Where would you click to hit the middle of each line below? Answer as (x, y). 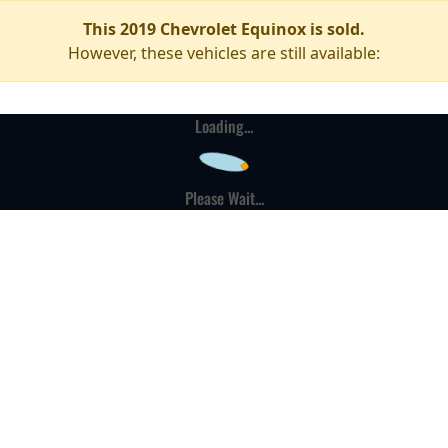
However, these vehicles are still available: (224, 53)
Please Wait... (224, 198)
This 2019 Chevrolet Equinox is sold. (224, 29)
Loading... (224, 126)
